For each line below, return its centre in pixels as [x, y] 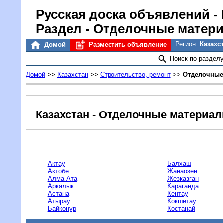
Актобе [58, 171]
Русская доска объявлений [122, 14]
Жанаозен [182, 171]
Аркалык [60, 186]
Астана [58, 193]
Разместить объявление [126, 45]
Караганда [183, 186]
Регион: [187, 44]
